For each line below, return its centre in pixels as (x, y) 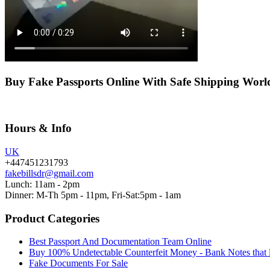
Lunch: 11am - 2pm (42, 184)
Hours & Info (38, 128)
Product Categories (52, 218)
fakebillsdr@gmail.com (49, 173)
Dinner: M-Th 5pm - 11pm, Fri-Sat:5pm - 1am (93, 195)
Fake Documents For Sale (78, 263)
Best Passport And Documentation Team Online (120, 242)
